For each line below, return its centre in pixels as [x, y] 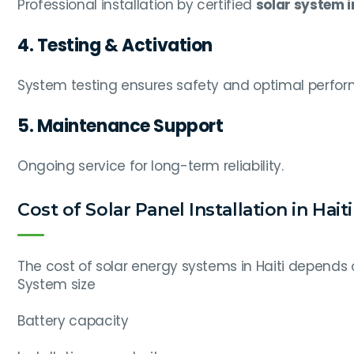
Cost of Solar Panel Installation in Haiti [185, 210]
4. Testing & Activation [115, 46]
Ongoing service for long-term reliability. [151, 166]
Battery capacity [73, 321]
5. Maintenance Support [121, 126]
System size [56, 285]
